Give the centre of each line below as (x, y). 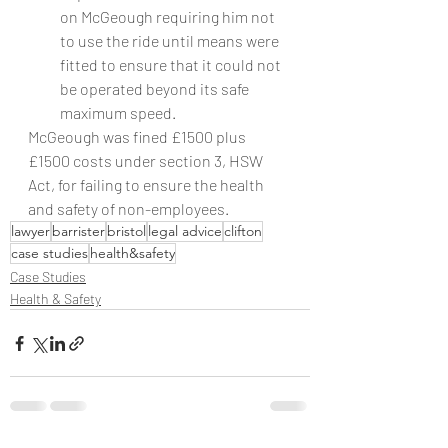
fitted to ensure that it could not (172, 64)
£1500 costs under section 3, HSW (147, 160)
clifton (243, 231)
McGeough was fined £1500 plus (138, 136)
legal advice (185, 231)
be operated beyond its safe (156, 88)
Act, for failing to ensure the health (147, 184)
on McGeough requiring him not (169, 16)
